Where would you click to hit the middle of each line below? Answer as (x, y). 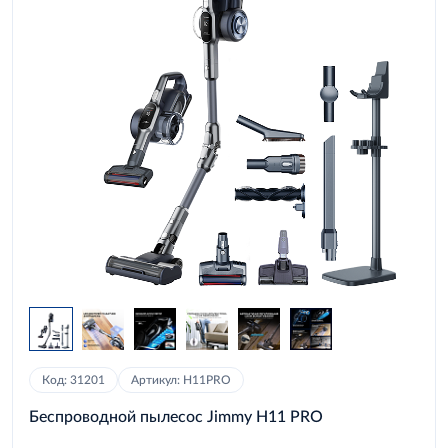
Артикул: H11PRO (181, 379)
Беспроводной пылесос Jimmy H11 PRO (176, 415)
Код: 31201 (73, 379)
